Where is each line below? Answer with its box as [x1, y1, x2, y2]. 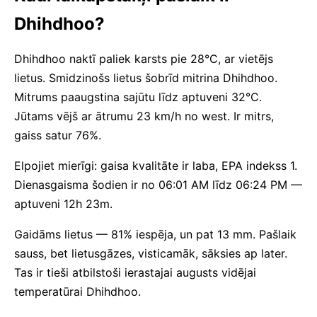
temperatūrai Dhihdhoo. [14, 284, 141, 299]
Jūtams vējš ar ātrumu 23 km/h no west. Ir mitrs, [14, 109, 274, 123]
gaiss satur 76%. [14, 128, 101, 142]
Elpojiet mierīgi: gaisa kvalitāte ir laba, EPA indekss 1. [14, 158, 297, 173]
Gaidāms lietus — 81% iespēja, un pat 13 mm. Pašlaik [14, 227, 296, 241]
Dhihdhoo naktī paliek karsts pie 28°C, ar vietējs [14, 52, 273, 66]
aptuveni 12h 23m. [14, 197, 113, 211]
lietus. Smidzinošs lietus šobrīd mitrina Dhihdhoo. [14, 71, 277, 85]
